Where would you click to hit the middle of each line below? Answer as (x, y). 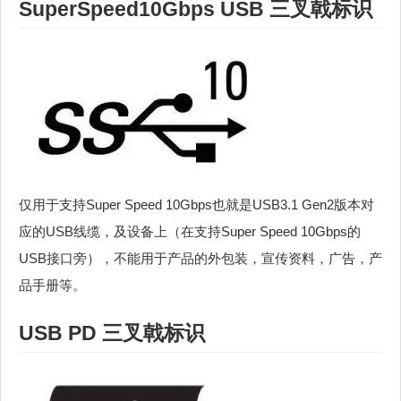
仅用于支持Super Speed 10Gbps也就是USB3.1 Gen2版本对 (196, 205)
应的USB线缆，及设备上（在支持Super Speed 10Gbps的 (190, 232)
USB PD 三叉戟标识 (112, 333)
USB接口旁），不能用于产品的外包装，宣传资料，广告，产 (200, 259)
